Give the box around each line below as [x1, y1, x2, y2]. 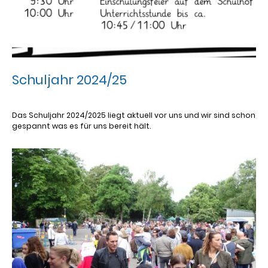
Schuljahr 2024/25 [12, 71, 127, 90]
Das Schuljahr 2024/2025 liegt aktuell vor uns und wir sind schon [12, 110, 255, 121]
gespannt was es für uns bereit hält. [12, 121, 151, 132]
